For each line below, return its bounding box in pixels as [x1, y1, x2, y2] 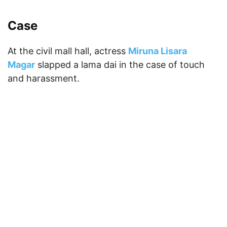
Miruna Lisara [128, 45, 187, 56]
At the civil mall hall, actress [8, 45, 128, 56]
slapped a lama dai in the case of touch [35, 59, 205, 70]
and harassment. [8, 72, 82, 84]
